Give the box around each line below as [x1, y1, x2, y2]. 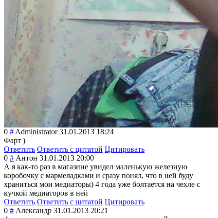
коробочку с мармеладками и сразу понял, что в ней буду [4, 171, 193, 180]
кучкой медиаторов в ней [4, 189, 88, 198]
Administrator [15, 127, 57, 136]
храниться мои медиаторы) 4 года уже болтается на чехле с [4, 180, 200, 189]
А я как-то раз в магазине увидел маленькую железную [4, 163, 187, 171]
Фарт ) [4, 136, 25, 145]
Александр [16, 206, 52, 215]
